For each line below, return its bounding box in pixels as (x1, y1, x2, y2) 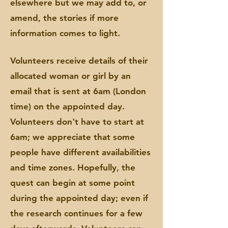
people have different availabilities (10, 147, 151, 157)
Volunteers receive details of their (10, 55, 148, 66)
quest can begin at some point (10, 178, 135, 188)
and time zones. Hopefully (10, 162, 117, 173)
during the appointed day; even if (10, 193, 148, 203)
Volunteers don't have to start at (10, 117, 144, 127)
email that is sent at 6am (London (10, 86, 146, 96)
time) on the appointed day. (10, 101, 125, 111)
